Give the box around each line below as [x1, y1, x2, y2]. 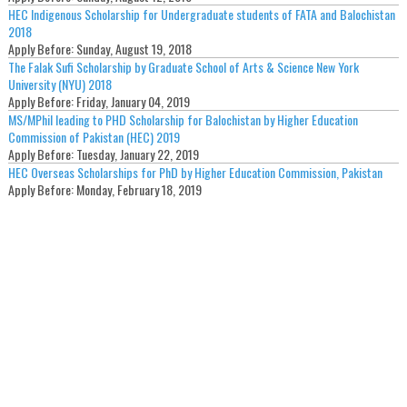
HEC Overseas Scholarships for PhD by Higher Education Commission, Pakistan [7, 163, 382, 183]
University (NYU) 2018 [7, 74, 112, 94]
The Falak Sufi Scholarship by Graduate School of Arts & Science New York [7, 57, 359, 77]
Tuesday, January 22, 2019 [75, 144, 199, 164]
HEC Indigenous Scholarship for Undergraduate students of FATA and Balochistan [7, 5, 395, 25]
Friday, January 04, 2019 [75, 92, 190, 112]
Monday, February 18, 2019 [75, 180, 202, 200]
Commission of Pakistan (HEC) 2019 [7, 127, 180, 147]
